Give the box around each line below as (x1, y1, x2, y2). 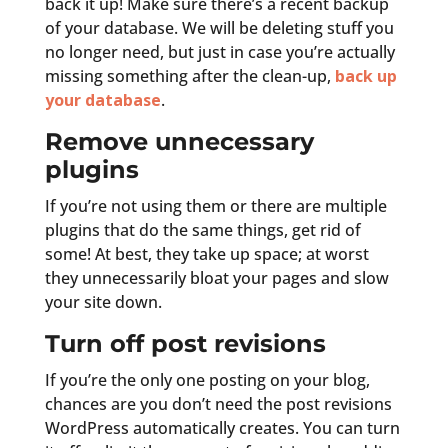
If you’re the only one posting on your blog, (44, 368, 370, 391)
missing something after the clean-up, (44, 64, 335, 87)
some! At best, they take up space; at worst (44, 242, 369, 265)
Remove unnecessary (44, 126, 314, 156)
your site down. (44, 290, 162, 313)
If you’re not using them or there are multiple (44, 194, 387, 217)
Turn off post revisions (44, 328, 326, 358)
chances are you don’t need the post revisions (44, 392, 392, 415)
